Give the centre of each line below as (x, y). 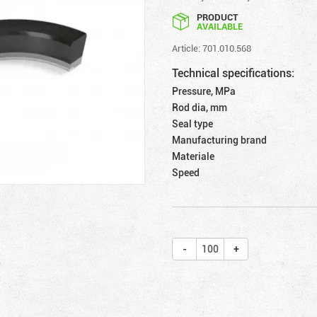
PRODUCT (218, 17)
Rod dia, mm (200, 107)
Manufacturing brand (220, 139)
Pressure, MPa (204, 91)
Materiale (194, 156)
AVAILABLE (220, 26)
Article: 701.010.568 (212, 48)
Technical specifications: (234, 73)
